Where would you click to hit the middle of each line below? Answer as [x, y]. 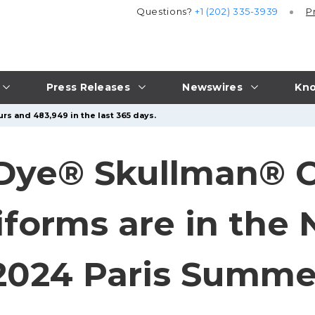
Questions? [166, 12]
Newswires [212, 87]
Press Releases [88, 87]
